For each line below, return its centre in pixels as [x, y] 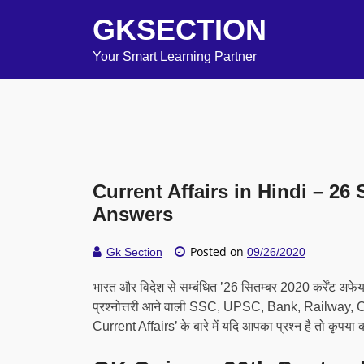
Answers [133, 214]
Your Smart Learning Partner [175, 56]
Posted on [217, 251]
